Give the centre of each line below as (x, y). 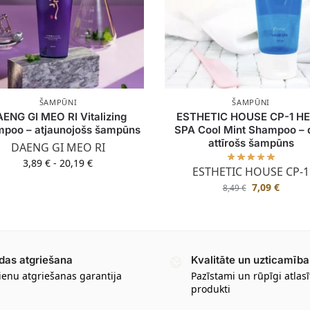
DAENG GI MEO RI (58, 147)
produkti (211, 289)
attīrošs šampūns (251, 143)
